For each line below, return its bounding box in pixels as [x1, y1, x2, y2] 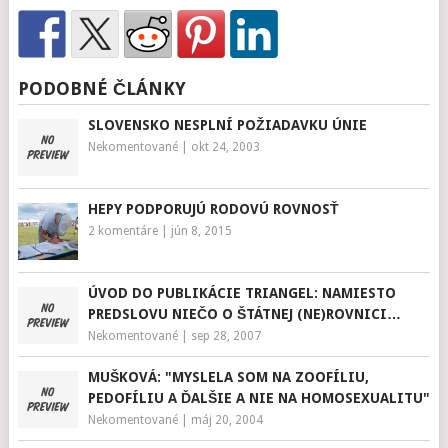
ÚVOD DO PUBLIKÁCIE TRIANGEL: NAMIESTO [87, 285, 396, 301]
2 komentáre [87, 224, 158, 238]
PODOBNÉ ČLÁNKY [17, 78, 186, 99]
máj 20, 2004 [190, 413, 263, 427]
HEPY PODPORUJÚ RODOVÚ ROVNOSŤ [87, 201, 339, 217]
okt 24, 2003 [190, 140, 260, 154]
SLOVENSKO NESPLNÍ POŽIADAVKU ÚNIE [87, 117, 367, 133]
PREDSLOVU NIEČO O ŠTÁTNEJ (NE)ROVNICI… [87, 306, 401, 322]
